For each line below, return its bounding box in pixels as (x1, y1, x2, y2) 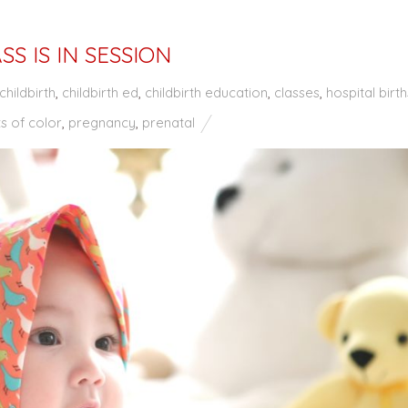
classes (274, 84, 320, 101)
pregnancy (68, 114, 136, 131)
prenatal (142, 114, 195, 131)
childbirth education (145, 84, 268, 101)
